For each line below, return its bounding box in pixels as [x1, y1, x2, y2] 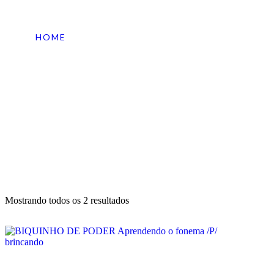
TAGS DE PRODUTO [35, 42, 135, 52]
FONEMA [35, 51, 79, 62]
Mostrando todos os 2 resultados [5, 195, 129, 206]
